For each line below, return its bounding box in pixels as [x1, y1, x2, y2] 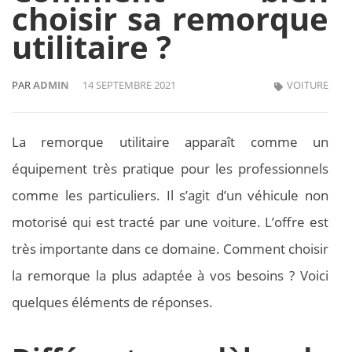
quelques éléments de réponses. [12, 293, 213, 312]
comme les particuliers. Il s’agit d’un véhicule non [12, 186, 328, 205]
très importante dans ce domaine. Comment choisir [12, 240, 328, 258]
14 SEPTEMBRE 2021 [82, 78, 176, 93]
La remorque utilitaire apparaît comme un [12, 133, 328, 152]
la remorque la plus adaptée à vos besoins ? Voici [12, 266, 328, 285]
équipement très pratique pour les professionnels [12, 159, 328, 178]
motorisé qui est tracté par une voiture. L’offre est [12, 213, 328, 232]
